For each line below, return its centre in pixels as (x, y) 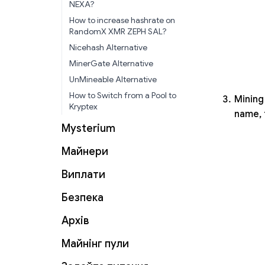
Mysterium (88, 128)
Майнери (85, 151)
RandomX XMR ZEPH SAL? (118, 31)
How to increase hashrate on (122, 20)
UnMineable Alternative (113, 79)
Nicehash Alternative (108, 47)
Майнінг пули (95, 244)
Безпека (83, 198)
